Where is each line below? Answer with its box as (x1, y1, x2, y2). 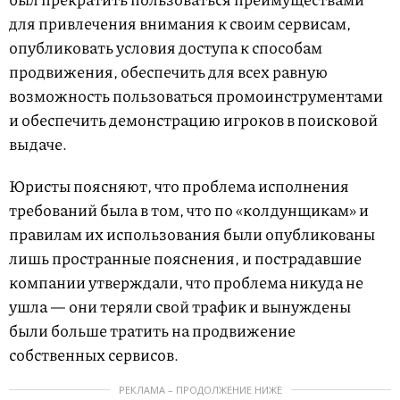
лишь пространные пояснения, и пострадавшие (9, 246, 362, 270)
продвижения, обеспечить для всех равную (9, 60, 328, 83)
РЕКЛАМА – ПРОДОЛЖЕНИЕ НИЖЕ (118, 383, 282, 396)
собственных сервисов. (9, 343, 181, 366)
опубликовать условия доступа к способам (9, 36, 322, 59)
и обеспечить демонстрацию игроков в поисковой (9, 108, 378, 131)
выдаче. (9, 132, 70, 155)
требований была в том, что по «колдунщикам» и (9, 198, 369, 221)
